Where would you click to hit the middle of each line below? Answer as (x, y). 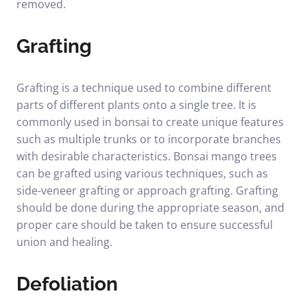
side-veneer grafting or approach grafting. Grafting (147, 191)
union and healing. (64, 242)
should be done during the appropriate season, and (150, 208)
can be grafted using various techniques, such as (142, 173)
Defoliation (67, 284)
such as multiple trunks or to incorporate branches (149, 139)
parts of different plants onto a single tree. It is (136, 105)
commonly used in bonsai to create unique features (150, 122)
